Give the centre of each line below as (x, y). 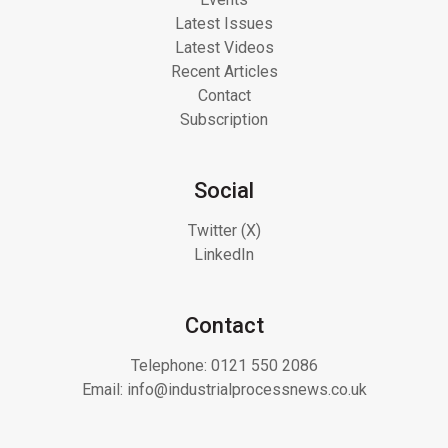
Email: (104, 389)
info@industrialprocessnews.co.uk (246, 389)
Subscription (224, 119)
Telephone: (170, 365)
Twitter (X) (224, 230)
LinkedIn (224, 254)
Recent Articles (224, 71)
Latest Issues (224, 23)
